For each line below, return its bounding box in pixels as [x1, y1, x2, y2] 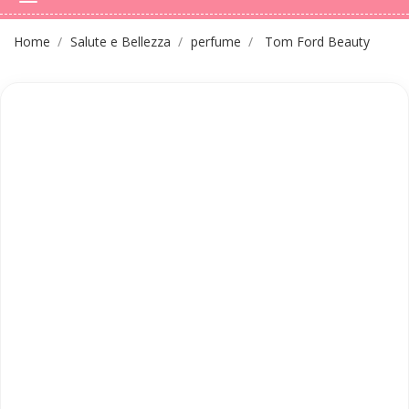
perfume [190, 32, 241, 50]
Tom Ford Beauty [265, 32, 371, 50]
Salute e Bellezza [69, 32, 171, 50]
